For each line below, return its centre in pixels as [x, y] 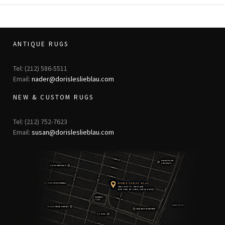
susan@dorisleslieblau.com [73, 132]
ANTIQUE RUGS [41, 44]
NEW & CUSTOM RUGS [53, 97]
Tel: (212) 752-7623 [40, 121]
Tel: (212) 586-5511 [40, 68]
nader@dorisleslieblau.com [73, 79]
